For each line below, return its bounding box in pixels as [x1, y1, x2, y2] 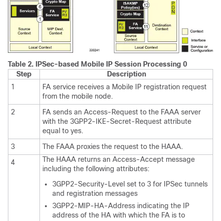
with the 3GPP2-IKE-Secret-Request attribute [42, 117, 191, 125]
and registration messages [52, 189, 138, 197]
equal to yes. [42, 126, 83, 135]
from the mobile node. [42, 92, 113, 100]
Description [107, 70, 146, 78]
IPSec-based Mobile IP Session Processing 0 [36, 60, 187, 68]
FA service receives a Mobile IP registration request [42, 82, 207, 91]
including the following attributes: [42, 164, 149, 173]
